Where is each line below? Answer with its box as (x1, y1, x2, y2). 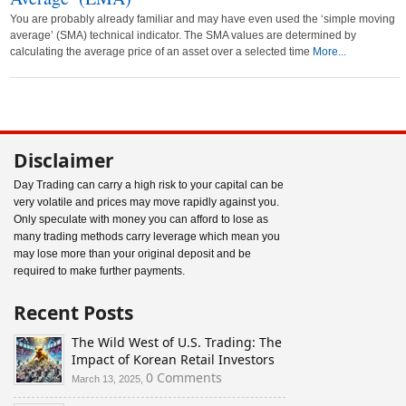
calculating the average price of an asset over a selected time (10, 45, 314, 58)
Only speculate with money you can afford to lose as (14, 213, 268, 226)
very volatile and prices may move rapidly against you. (14, 196, 279, 208)
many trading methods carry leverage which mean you (14, 230, 280, 243)
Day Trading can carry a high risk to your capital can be (14, 179, 284, 191)
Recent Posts (14, 300, 133, 325)
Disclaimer (14, 148, 114, 173)
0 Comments (146, 369, 222, 386)
